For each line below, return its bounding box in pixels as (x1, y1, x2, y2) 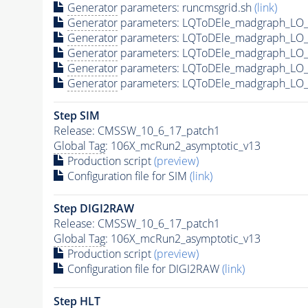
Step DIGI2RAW (53, 200, 134, 216)
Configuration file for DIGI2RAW (64, 261, 222, 276)
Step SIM (53, 107, 100, 123)
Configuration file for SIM (64, 168, 190, 184)
